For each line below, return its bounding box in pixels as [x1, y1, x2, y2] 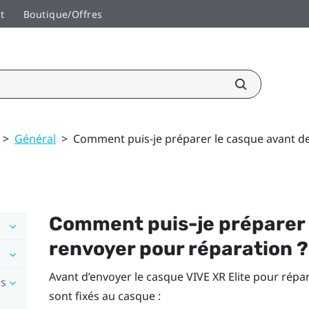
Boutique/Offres [23, 7, 103, 21]
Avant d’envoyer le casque [48, 268, 186, 284]
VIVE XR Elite [186, 268, 250, 284]
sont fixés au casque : [48, 288, 161, 303]
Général [14, 130, 56, 146]
